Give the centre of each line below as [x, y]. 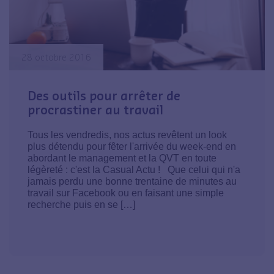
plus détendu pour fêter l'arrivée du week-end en [132, 147]
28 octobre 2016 [56, 57]
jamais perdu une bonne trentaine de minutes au [132, 182]
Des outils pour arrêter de [104, 96]
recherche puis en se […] [81, 205]
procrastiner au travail [95, 110]
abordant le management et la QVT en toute [122, 158]
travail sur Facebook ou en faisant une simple [126, 193]
